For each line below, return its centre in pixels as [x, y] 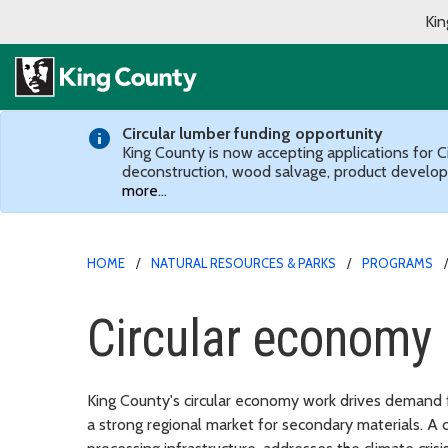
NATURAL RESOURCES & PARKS [243, 262]
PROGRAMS [397, 262]
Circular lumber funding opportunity [252, 133]
